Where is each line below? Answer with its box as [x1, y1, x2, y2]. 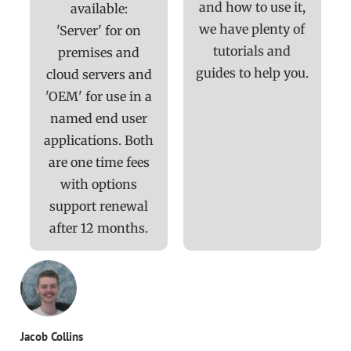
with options [60, 176, 138, 193]
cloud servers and [45, 67, 152, 83]
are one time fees [48, 154, 150, 171]
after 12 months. [49, 220, 149, 237]
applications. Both [44, 132, 154, 149]
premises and [58, 45, 140, 61]
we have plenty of [199, 21, 306, 38]
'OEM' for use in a [45, 89, 153, 105]
